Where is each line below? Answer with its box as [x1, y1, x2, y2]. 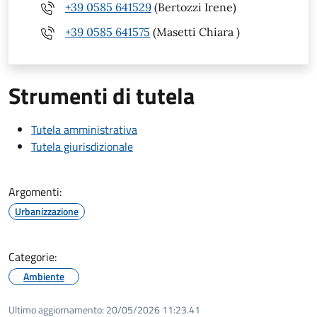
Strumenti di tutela [8, 78, 195, 113]
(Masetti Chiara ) [150, 25, 240, 40]
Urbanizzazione [15, 203, 79, 219]
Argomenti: [8, 183, 62, 200]
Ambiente [23, 268, 64, 284]
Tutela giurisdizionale [31, 137, 133, 155]
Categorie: [8, 248, 57, 265]
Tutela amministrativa [31, 120, 137, 138]
